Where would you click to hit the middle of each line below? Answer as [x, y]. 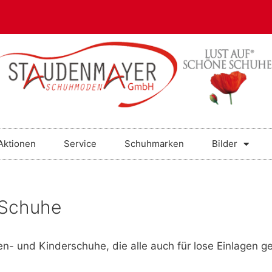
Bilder [225, 144]
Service [80, 144]
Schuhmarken [154, 144]
